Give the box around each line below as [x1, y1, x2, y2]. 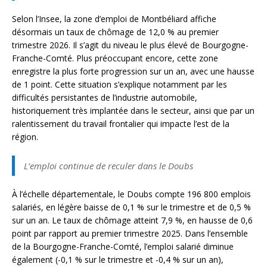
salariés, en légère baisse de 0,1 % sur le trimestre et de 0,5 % [12, 201, 251, 213]
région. [12, 131, 38, 143]
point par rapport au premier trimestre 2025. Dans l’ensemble [12, 228, 248, 240]
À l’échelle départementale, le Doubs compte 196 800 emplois [12, 188, 251, 200]
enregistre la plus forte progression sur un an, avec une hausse [12, 66, 254, 77]
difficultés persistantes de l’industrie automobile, [12, 92, 197, 104]
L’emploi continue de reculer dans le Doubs [24, 160, 193, 172]
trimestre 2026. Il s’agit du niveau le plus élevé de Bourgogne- [12, 39, 249, 51]
